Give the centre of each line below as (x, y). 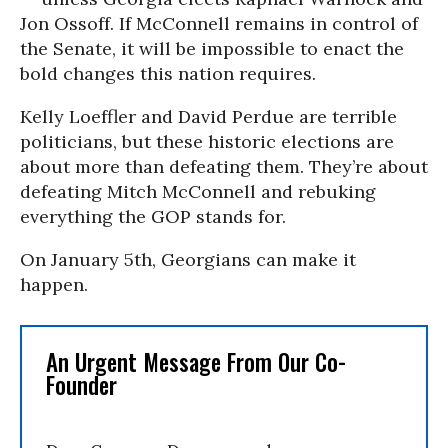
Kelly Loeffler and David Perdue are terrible (208, 116)
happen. (54, 284)
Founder (81, 384)
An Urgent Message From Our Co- (196, 361)
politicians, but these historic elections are (207, 141)
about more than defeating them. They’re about (224, 166)
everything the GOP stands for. (153, 216)
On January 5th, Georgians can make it (188, 259)
